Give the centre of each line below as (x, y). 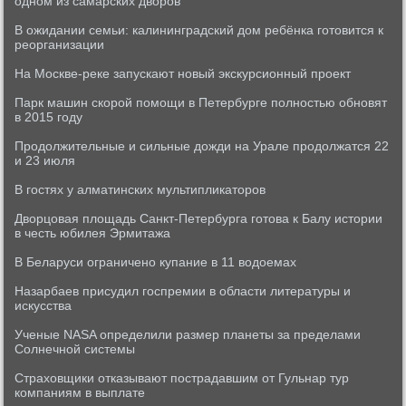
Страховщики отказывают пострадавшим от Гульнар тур (182, 378)
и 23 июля (45, 160)
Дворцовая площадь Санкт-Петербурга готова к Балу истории (199, 218)
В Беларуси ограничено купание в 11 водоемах (156, 262)
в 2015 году (49, 117)
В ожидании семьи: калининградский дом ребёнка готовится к (199, 30)
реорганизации (60, 44)
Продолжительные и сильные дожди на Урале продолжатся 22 (202, 146)
